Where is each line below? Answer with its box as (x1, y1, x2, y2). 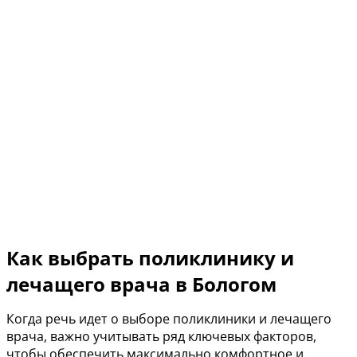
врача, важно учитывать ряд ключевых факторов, (6, 328, 316, 345)
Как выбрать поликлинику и (6, 245, 294, 271)
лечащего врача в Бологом (6, 271, 277, 297)
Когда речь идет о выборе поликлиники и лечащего (6, 310, 331, 328)
